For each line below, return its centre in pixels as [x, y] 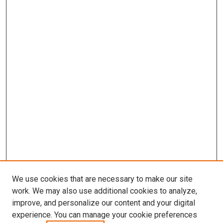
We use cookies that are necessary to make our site [102, 179]
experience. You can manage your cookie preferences [105, 215]
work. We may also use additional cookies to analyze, [105, 191]
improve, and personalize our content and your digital [104, 203]
